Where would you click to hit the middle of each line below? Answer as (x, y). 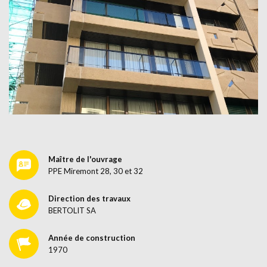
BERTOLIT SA (72, 211)
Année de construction (92, 238)
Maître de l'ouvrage (85, 159)
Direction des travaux (89, 199)
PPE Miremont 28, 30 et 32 (96, 171)
